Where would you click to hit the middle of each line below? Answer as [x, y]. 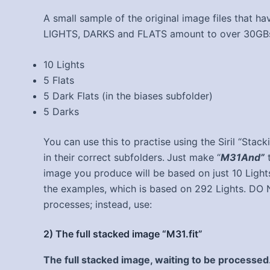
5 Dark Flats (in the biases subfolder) [128, 96]
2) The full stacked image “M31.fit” [123, 234]
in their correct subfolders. [104, 158]
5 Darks [61, 112]
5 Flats [59, 80]
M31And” [243, 158]
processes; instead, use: [98, 205]
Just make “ [194, 158]
